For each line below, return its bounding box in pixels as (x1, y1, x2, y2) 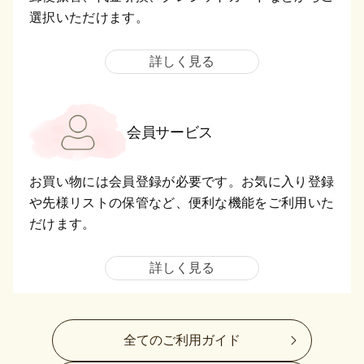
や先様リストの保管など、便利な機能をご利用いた (29, 195, 335, 210)
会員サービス (127, 123, 213, 141)
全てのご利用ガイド (123, 332, 240, 347)
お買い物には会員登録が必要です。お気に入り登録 (29, 174, 335, 188)
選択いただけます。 (29, 11, 149, 25)
